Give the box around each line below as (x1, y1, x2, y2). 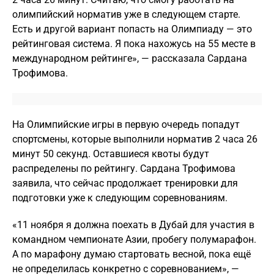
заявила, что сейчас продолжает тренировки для (12, 177, 238, 189)
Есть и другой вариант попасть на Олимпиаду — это (12, 23, 252, 35)
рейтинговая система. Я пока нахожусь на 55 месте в (12, 38, 256, 50)
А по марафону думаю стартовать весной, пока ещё (12, 248, 251, 260)
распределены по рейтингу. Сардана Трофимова (12, 163, 235, 174)
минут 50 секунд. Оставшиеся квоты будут (12, 148, 209, 160)
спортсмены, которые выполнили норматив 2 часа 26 (12, 133, 257, 145)
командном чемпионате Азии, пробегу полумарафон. (12, 234, 256, 245)
